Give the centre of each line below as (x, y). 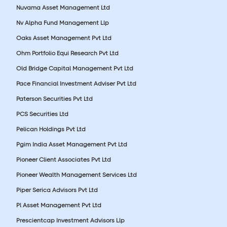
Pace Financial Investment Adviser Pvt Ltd (76, 83)
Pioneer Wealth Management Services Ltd (77, 175)
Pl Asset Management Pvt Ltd (59, 205)
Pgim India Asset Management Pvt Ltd (72, 144)
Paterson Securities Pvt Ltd (54, 99)
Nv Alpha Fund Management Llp (63, 23)
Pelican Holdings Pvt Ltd (51, 129)
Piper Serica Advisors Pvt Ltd (57, 190)
